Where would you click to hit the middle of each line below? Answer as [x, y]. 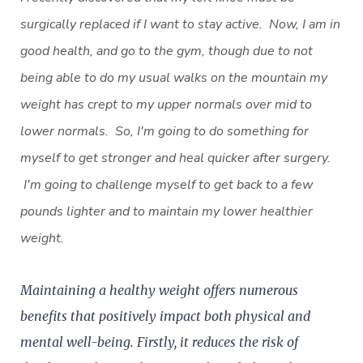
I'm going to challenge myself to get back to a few [167, 184]
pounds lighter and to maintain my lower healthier [167, 211]
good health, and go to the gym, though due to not [167, 51]
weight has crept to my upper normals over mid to [166, 104]
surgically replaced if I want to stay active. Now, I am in [180, 24]
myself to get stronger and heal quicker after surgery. [175, 158]
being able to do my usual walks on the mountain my [174, 77]
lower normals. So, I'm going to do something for [164, 131]
